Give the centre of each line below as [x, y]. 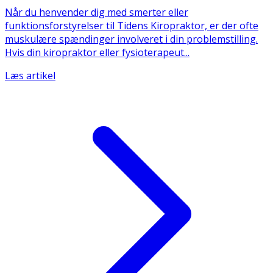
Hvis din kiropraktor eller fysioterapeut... [97, 52]
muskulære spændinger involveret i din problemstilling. [131, 39]
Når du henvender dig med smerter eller [97, 12]
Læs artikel [30, 75]
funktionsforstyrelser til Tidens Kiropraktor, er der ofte [132, 25]
